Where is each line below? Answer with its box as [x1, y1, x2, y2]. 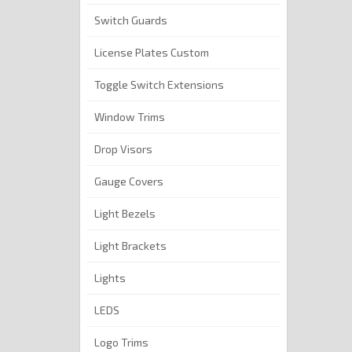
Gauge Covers [94, 174, 163, 189]
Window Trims [94, 110, 165, 124]
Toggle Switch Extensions [94, 78, 224, 92]
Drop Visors [94, 142, 152, 156]
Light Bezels [94, 207, 156, 221]
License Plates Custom [94, 46, 209, 60]
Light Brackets [94, 239, 167, 253]
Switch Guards [94, 13, 167, 27]
